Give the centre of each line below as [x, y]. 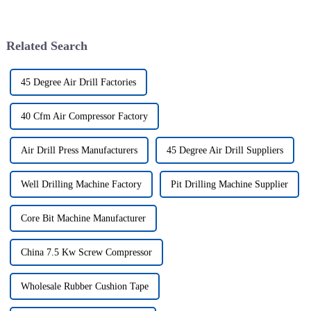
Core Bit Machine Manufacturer [83, 219]
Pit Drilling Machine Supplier [229, 185]
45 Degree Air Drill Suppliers [225, 151]
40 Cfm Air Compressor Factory [84, 117]
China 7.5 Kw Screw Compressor [86, 253]
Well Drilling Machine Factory [81, 185]
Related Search [47, 46]
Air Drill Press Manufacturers [79, 151]
